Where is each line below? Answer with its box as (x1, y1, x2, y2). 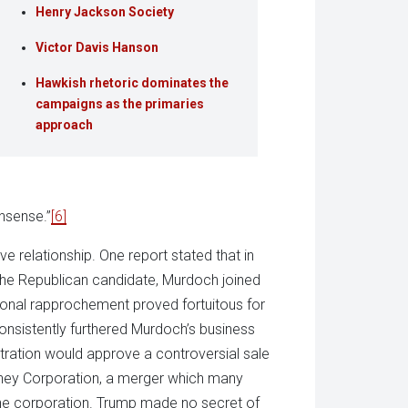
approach (36, 117, 94, 133)
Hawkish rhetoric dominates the (36, 76, 229, 91)
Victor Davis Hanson (36, 40, 159, 56)
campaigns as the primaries (36, 97, 205, 112)
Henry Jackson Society (36, 5, 175, 20)
